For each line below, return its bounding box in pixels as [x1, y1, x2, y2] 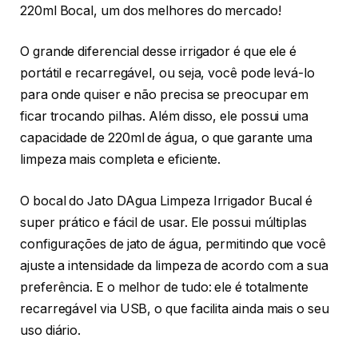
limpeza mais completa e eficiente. [20, 152, 221, 168]
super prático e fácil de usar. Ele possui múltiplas [20, 214, 307, 230]
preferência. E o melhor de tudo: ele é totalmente [20, 279, 309, 295]
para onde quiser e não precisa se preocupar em [20, 87, 309, 103]
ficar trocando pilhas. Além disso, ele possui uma [20, 109, 309, 125]
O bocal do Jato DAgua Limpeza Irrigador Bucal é [20, 193, 313, 209]
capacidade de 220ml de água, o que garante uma [20, 130, 313, 146]
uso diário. [20, 322, 82, 338]
